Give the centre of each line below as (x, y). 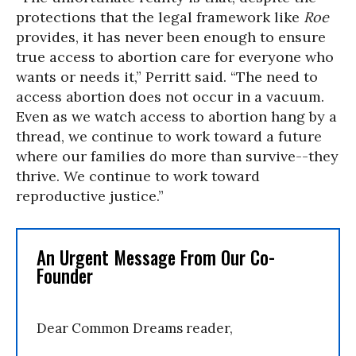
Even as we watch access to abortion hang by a (176, 117)
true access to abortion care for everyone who (175, 57)
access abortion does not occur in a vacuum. (170, 97)
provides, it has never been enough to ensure (171, 37)
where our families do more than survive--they (177, 157)
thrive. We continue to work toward (138, 176)
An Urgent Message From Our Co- (156, 258)
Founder (65, 276)
